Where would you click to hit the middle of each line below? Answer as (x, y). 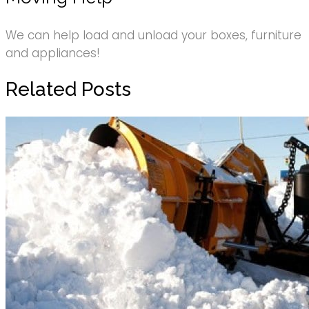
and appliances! (53, 53)
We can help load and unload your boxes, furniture (153, 35)
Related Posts (68, 90)
